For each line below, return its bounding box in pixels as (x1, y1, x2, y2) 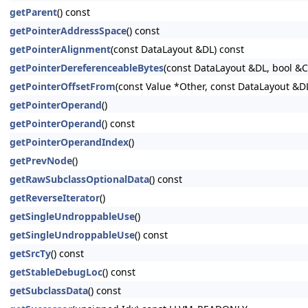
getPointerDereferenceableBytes (10, 61, 164, 74)
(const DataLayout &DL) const (111, 43, 244, 56)
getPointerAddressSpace (10, 24, 126, 37)
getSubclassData (10, 284, 88, 297)
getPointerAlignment (10, 43, 111, 56)
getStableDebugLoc (10, 265, 102, 278)
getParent (10, 5, 57, 19)
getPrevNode (10, 154, 72, 167)
